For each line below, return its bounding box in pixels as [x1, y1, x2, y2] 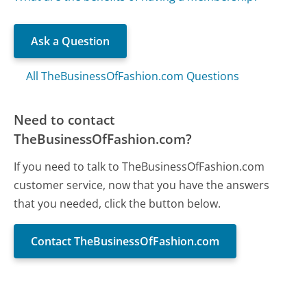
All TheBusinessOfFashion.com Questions [26, 68, 240, 84]
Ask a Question [31, 33, 110, 49]
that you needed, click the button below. [14, 195, 221, 211]
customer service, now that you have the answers [14, 177, 270, 193]
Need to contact [14, 110, 116, 129]
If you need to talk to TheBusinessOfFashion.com [14, 158, 265, 174]
